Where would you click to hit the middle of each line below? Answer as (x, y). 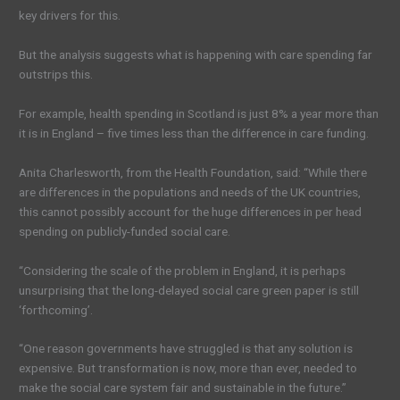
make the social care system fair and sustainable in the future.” (183, 388)
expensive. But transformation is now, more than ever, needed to (188, 368)
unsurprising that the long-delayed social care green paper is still (189, 290)
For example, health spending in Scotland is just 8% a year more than (199, 113)
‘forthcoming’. (56, 309)
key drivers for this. (70, 16)
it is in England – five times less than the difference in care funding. (194, 133)
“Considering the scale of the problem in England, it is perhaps (183, 270)
